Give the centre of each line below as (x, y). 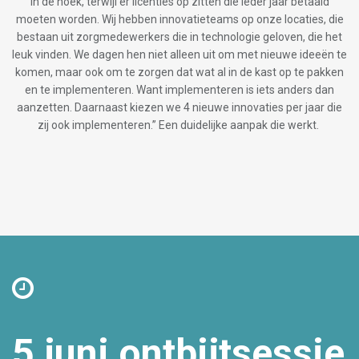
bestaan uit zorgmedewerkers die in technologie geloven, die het (179, 37)
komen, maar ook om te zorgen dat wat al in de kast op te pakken (179, 73)
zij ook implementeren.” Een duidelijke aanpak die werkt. (179, 125)
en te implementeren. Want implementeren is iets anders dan (179, 90)
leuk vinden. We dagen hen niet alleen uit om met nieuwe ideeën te (179, 55)
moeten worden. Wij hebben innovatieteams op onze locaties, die (179, 20)
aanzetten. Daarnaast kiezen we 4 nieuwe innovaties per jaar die (179, 108)
